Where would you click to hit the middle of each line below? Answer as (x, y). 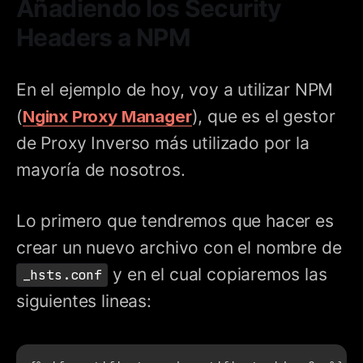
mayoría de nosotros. (101, 169)
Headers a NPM (103, 37)
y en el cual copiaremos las (218, 274)
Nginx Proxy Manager (107, 116)
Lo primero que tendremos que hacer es (175, 220)
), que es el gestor (263, 116)
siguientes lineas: (84, 301)
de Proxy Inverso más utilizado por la (163, 143)
